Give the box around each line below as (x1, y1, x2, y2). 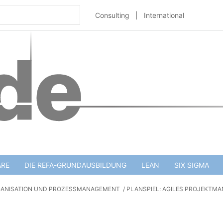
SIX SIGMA (174, 160, 209, 169)
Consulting (95, 10, 129, 19)
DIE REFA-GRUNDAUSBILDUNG (24, 160, 126, 169)
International (144, 10, 184, 19)
